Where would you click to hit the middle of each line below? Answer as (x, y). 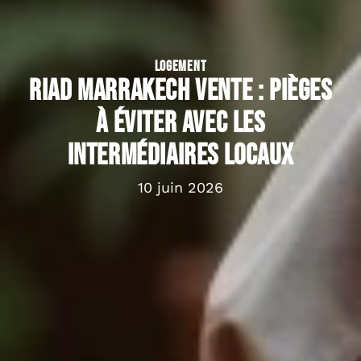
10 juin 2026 (180, 187)
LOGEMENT (180, 66)
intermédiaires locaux (180, 156)
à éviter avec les (180, 123)
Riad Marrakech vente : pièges (180, 91)
